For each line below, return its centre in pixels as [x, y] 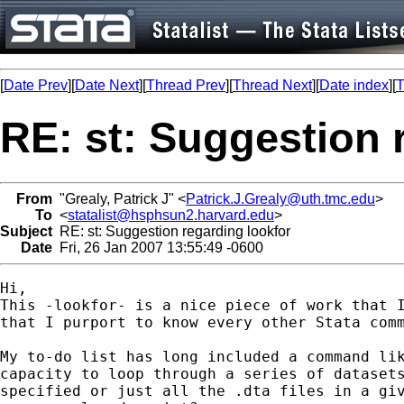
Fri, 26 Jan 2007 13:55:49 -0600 [158, 247]
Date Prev [36, 85]
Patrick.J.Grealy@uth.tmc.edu [280, 198]
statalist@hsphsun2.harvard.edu [171, 215]
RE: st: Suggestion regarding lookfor [171, 231]
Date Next [107, 85]
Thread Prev [186, 85]
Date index [354, 85]
